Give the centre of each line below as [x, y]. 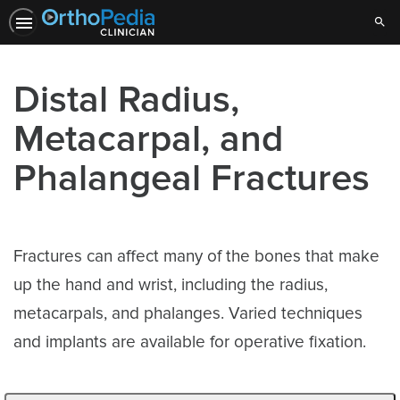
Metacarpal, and [148, 139]
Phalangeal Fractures [192, 179]
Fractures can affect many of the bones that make [196, 257]
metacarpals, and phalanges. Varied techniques [188, 314]
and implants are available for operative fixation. [190, 342]
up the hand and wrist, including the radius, [171, 285]
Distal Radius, [126, 100]
